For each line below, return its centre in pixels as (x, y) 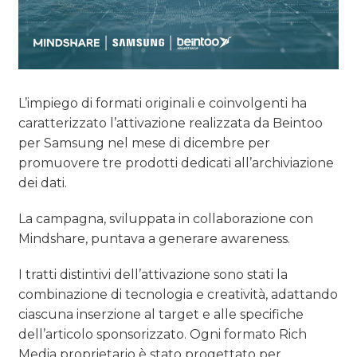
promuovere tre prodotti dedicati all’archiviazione (177, 163)
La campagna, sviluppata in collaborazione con (166, 219)
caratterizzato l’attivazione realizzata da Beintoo (171, 124)
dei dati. (43, 183)
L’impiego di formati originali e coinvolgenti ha (163, 104)
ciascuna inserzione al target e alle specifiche (161, 315)
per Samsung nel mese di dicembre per (145, 143)
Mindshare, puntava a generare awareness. (155, 239)
